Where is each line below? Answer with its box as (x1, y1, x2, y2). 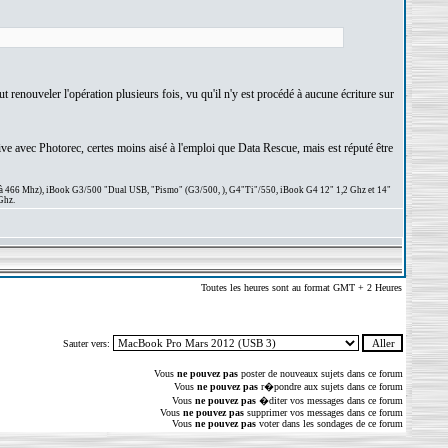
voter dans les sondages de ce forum (255, 418, 403, 429)
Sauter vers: (62, 338, 113, 349)
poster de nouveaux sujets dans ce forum (237, 368, 403, 379)
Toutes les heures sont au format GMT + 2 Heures (200, 282, 402, 293)
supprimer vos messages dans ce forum (243, 407, 403, 418)
